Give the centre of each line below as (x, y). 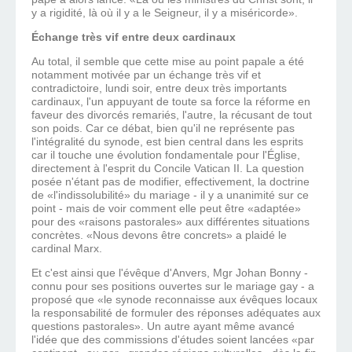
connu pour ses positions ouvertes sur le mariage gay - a (173, 286)
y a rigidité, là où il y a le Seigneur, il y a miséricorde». (165, 13)
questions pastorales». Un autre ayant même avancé (163, 326)
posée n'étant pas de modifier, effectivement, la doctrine (170, 182)
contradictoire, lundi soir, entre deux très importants (159, 88)
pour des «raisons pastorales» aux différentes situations (170, 222)
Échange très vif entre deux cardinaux (134, 37)
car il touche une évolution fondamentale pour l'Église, (166, 155)
